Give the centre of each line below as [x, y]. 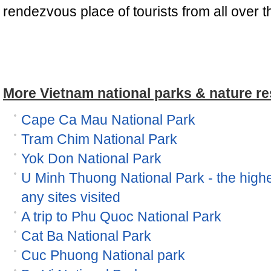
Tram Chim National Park [99, 139]
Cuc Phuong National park [103, 255]
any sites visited [71, 197]
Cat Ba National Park [86, 236]
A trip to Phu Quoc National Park [121, 217]
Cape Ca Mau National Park [108, 120]
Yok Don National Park [91, 158]
